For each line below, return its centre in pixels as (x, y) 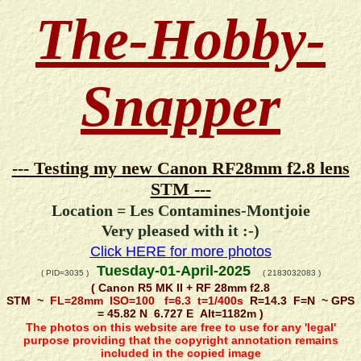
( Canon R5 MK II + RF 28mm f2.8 (180, 287)
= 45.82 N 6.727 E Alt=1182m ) (180, 313)
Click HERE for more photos (180, 251)
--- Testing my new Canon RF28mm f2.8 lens (180, 168)
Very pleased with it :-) (180, 231)
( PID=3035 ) (64, 273)
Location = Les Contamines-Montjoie (180, 211)
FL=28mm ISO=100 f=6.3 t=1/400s (145, 300)
